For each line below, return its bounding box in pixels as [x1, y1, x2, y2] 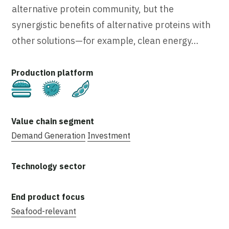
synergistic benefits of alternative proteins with [12, 18, 211, 31]
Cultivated [39, 81, 78, 92]
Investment [87, 130, 130, 141]
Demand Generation [11, 130, 85, 141]
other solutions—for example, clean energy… [12, 34, 199, 47]
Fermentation [69, 81, 120, 92]
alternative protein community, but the [12, 3, 174, 15]
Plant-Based [97, 81, 144, 92]
